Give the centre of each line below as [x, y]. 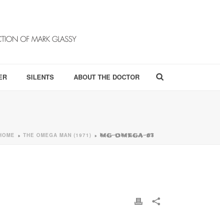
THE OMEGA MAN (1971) [57, 135]
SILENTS [40, 77]
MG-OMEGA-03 [127, 135]
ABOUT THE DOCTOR [107, 77]
